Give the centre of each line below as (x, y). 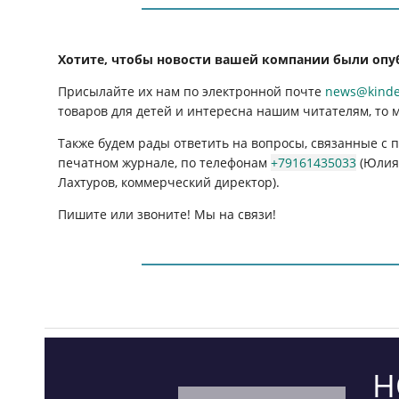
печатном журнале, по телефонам (165, 162)
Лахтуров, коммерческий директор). (169, 182)
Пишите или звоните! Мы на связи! (169, 214)
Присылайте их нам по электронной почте (192, 91)
